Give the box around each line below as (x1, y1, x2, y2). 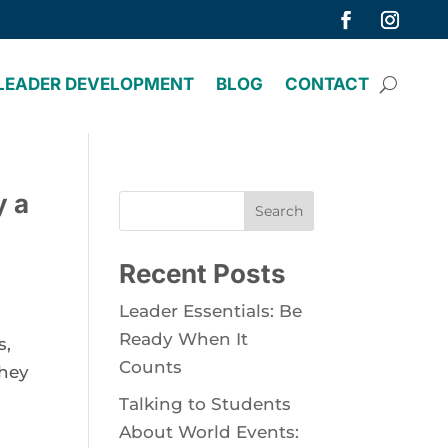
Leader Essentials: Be (119, 301, 303, 321)
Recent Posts (119, 258, 287, 289)
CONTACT (285, 74, 369, 94)
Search (254, 202, 303, 220)
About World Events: (119, 421, 300, 442)
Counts (119, 357, 183, 377)
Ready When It (119, 329, 249, 349)
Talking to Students (119, 393, 292, 414)
